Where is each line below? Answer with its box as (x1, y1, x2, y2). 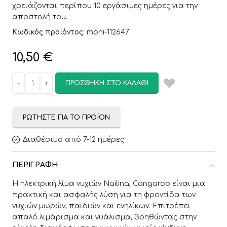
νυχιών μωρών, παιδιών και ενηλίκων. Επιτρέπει (12, 202, 191, 210)
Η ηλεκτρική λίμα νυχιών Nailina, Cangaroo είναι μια (12, 180, 205, 187)
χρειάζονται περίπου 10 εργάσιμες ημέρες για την (12, 2, 198, 10)
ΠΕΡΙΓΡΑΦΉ (12, 161, 58, 169)
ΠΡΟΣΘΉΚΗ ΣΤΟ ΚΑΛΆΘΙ (65, 80, 148, 87)
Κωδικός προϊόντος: (12, 28, 87, 36)
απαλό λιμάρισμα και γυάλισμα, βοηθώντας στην (12, 213, 197, 221)
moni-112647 (87, 28, 129, 36)
